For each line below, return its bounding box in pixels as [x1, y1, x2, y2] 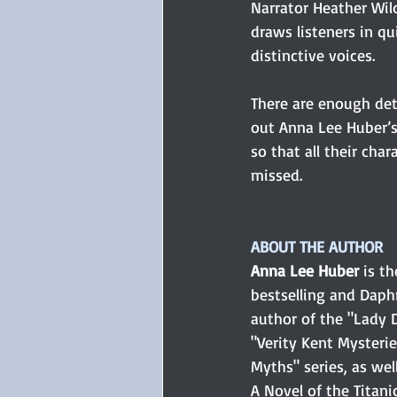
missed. [251, 164, 302, 184]
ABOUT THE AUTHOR [251, 236, 383, 256]
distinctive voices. [251, 44, 375, 65]
